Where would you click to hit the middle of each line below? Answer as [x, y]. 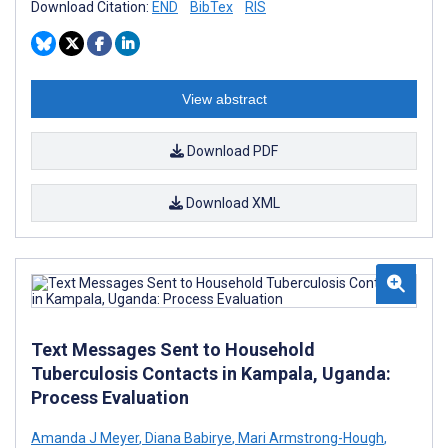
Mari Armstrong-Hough [309, 437]
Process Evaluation [110, 397]
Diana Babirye [187, 437]
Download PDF [231, 150]
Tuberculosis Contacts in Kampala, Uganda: [211, 373]
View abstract [224, 98]
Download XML [231, 202]
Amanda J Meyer [85, 437]
